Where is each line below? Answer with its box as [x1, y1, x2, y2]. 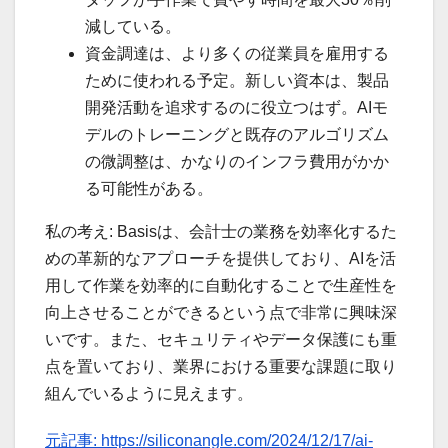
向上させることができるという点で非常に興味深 [45, 303, 397, 321]
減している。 [85, 17, 181, 35]
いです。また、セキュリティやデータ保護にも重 [45, 330, 397, 348]
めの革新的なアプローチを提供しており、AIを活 [45, 249, 396, 267]
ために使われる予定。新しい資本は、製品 [85, 71, 389, 89]
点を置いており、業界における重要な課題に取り [45, 357, 397, 375]
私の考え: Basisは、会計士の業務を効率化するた [45, 222, 397, 240]
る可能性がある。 [85, 179, 213, 197]
